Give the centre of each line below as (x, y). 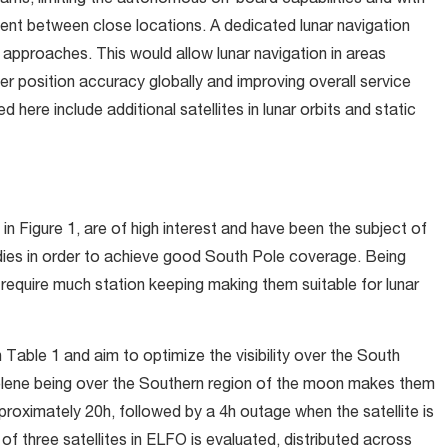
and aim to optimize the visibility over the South (230, 358)
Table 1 (33, 358)
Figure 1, (49, 231)
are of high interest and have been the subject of (253, 231)
